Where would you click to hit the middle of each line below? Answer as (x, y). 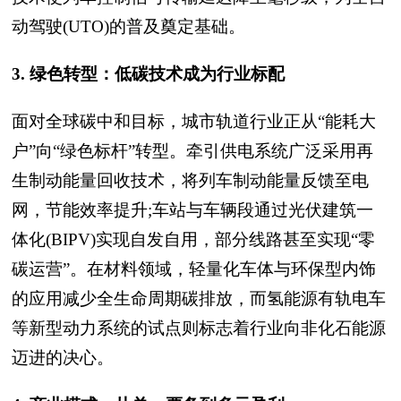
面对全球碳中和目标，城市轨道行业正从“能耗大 (194, 121)
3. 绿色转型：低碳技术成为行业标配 (148, 74)
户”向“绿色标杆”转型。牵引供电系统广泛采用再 (192, 151)
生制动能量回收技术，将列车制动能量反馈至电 (190, 180)
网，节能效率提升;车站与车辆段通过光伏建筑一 (192, 210)
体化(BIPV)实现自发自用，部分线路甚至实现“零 (193, 239)
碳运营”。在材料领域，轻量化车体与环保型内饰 (194, 269)
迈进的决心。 (63, 358)
